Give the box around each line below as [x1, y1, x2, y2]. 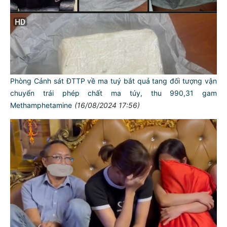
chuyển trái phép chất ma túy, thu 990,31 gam [10, 88, 217, 97]
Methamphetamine [10, 100, 72, 109]
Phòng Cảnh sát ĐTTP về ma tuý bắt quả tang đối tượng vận [10, 76, 217, 85]
